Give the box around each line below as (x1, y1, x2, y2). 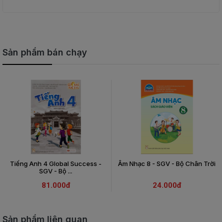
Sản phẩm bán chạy (2, 47, 87, 57)
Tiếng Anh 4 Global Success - (10, 160, 102, 167)
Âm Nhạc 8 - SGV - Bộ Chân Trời (118, 160, 216, 167)
